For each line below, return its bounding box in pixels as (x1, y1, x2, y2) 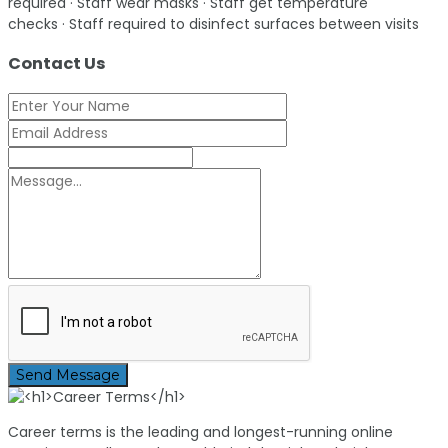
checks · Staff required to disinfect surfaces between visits (8, 13, 419, 34)
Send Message (16, 365, 120, 384)
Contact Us (8, 52, 106, 76)
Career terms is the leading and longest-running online (8, 421, 393, 442)
